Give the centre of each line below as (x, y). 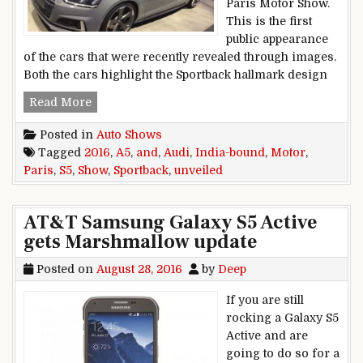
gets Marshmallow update (140, 241)
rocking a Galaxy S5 (282, 317)
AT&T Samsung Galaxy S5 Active (170, 222)
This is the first (269, 21)
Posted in (66, 134)
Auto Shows (129, 134)
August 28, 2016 (139, 269)
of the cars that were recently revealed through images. (180, 56)
